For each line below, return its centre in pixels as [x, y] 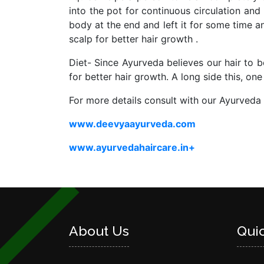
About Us [99, 231]
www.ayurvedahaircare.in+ [132, 147]
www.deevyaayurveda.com [132, 124]
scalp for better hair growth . [133, 39]
